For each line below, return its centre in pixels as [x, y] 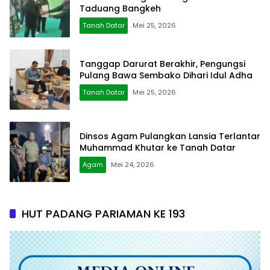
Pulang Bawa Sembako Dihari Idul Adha [166, 75]
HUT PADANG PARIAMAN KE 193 [103, 213]
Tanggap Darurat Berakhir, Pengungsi [162, 64]
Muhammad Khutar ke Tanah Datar [158, 147]
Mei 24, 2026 [133, 164]
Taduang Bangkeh [120, 9]
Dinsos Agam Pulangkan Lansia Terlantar [170, 136]
